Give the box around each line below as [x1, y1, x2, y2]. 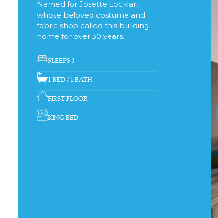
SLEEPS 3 [48, 56, 75, 65]
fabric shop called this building [36, 20, 149, 30]
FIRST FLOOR [48, 93, 88, 103]
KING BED [48, 112, 79, 122]
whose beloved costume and [36, 10, 145, 19]
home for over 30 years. [36, 31, 124, 41]
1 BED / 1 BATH [48, 75, 93, 84]
